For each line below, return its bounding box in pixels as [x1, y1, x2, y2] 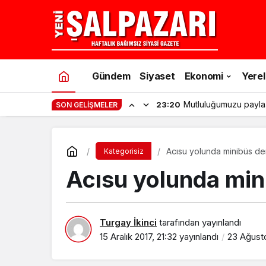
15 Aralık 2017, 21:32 [100, 230, 177, 242]
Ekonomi [184, 69, 223, 82]
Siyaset [140, 69, 175, 82]
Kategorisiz [103, 147, 144, 156]
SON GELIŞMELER [56, 100, 118, 109]
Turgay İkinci [100, 216, 157, 228]
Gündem [91, 69, 131, 82]
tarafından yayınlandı [157, 216, 241, 228]
